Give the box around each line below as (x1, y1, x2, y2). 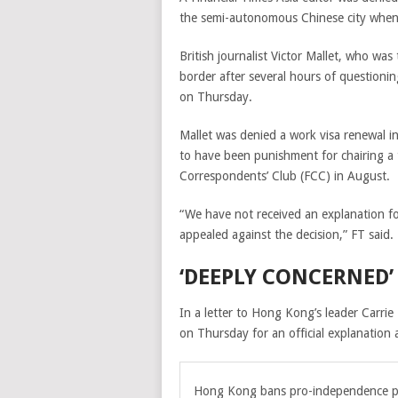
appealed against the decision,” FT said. (179, 227, 394, 242)
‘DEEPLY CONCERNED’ (179, 265, 394, 290)
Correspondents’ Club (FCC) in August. (179, 169, 390, 183)
